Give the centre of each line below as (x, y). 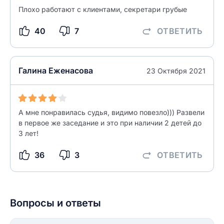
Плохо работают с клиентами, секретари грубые (103, 9)
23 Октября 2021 (176, 70)
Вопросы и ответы (55, 203)
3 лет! (28, 133)
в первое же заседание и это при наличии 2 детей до (110, 123)
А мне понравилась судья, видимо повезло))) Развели (111, 112)
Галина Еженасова (56, 70)
